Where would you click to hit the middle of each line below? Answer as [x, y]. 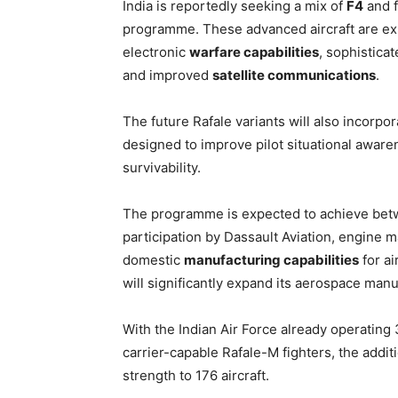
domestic [153, 260]
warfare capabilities [254, 52]
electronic [156, 52]
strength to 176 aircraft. [196, 375]
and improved [167, 75]
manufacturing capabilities [271, 260]
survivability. [162, 167]
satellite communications [294, 75]
